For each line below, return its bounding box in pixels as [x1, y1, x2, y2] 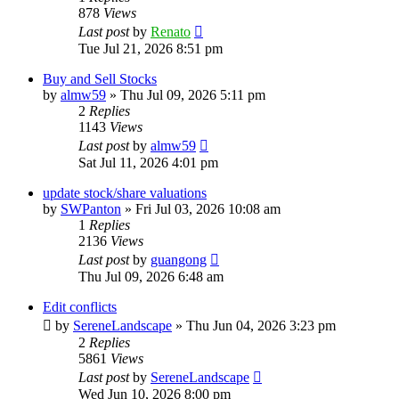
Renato [151, 23, 191, 39]
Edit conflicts [43, 298, 117, 314]
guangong [151, 251, 207, 267]
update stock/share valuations [43, 184, 207, 200]
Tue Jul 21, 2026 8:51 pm [78, 40, 223, 56]
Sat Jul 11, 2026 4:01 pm [78, 154, 218, 170]
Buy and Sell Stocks [43, 70, 157, 86]
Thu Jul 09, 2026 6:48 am [78, 268, 224, 284]
